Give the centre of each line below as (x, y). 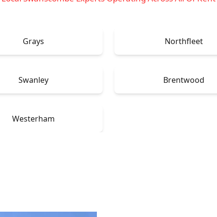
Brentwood (184, 80)
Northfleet (184, 41)
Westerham (33, 118)
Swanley (33, 80)
